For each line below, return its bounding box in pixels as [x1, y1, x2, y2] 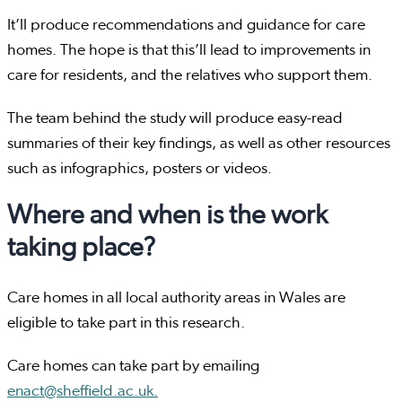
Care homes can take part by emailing [7, 358, 259, 375]
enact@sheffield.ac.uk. [7, 383, 158, 400]
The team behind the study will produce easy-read [7, 110, 343, 127]
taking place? [7, 234, 155, 262]
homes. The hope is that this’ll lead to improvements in [7, 42, 371, 59]
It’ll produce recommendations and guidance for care [7, 17, 365, 34]
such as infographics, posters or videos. [7, 161, 272, 178]
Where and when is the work [7, 202, 328, 230]
